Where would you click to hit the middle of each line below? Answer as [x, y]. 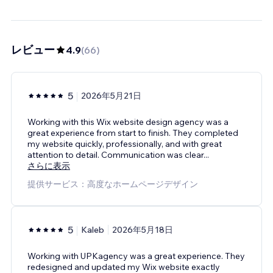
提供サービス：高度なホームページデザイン [113, 184]
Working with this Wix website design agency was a [128, 122]
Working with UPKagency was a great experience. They [136, 256]
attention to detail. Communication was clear [115, 154]
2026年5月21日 [111, 95]
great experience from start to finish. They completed [133, 133]
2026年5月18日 [143, 229]
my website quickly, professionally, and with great [125, 144]
